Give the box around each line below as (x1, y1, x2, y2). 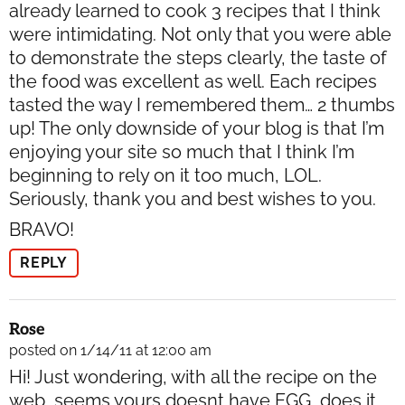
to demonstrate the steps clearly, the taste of (9, 47, 387, 70)
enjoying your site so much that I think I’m (9, 141, 354, 164)
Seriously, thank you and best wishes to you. (9, 188, 376, 211)
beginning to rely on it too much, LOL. (9, 165, 322, 187)
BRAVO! (9, 219, 74, 241)
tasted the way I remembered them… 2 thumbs (9, 94, 395, 117)
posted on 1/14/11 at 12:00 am (9, 342, 212, 360)
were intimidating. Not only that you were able (9, 24, 391, 46)
